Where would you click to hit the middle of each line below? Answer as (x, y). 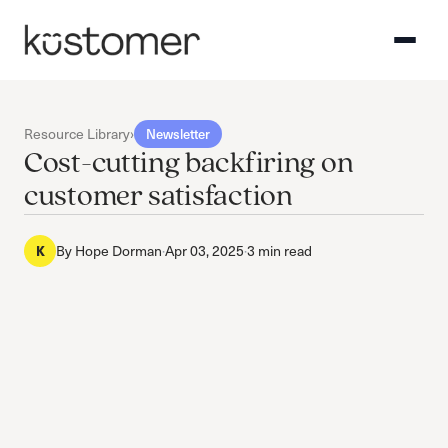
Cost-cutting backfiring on (189, 165)
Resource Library (77, 134)
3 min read (279, 251)
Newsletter (178, 134)
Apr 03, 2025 (204, 251)
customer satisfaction (158, 198)
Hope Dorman (118, 251)
